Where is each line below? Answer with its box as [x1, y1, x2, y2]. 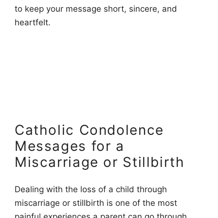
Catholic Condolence [15, 121, 164, 138]
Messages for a [15, 137, 125, 154]
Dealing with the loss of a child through [15, 184, 167, 195]
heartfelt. [15, 17, 51, 27]
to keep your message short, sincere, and [15, 3, 177, 14]
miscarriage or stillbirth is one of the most [15, 198, 177, 208]
